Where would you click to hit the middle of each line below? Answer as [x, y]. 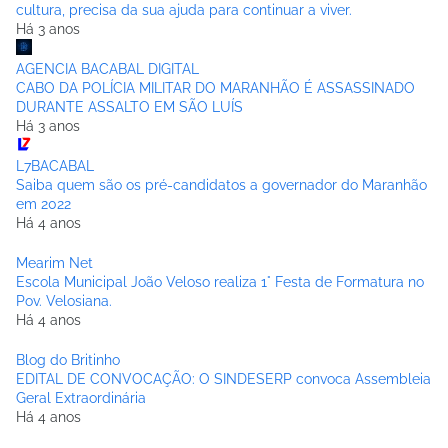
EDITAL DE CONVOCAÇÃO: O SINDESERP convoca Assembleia [223, 378]
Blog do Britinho [68, 359]
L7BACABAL [55, 165]
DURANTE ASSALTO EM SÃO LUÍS [129, 106]
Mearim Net [54, 262]
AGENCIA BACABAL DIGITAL [107, 68]
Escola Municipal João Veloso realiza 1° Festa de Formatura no [220, 281]
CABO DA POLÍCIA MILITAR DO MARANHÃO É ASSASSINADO [215, 87]
